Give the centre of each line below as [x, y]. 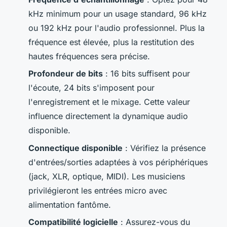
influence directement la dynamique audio [108, 116]
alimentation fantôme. [70, 204]
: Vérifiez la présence [164, 148]
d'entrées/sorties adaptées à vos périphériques [118, 162]
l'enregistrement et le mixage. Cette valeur [109, 102]
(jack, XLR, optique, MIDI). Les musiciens [107, 176]
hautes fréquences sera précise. [89, 56]
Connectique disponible [75, 148]
